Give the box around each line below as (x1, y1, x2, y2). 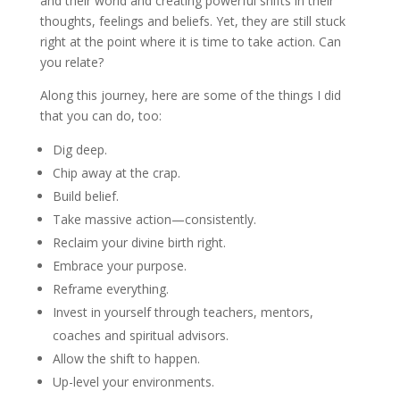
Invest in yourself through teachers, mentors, (52, 304, 313, 321)
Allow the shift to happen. (52, 350, 200, 367)
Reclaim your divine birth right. (52, 234, 226, 251)
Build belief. (52, 187, 119, 204)
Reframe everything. (52, 280, 169, 297)
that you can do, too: (39, 107, 162, 124)
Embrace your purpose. (52, 257, 187, 274)
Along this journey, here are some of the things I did (39, 87, 341, 104)
